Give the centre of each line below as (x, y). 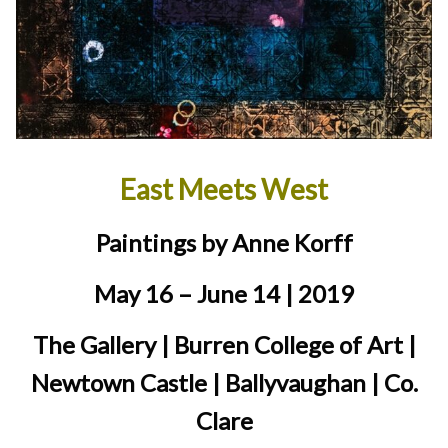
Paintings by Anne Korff (224, 243)
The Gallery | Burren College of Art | (224, 344)
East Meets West (224, 189)
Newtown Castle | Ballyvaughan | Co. (224, 382)
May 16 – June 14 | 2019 (224, 293)
